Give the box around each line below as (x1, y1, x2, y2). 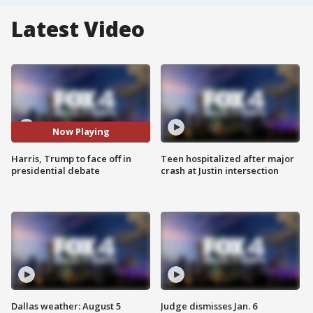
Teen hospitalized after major (161, 152, 294, 165)
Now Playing (52, 125, 110, 138)
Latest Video (11, 15, 145, 43)
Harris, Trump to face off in (11, 152, 131, 165)
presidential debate (11, 163, 100, 177)
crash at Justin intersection (161, 163, 279, 177)
